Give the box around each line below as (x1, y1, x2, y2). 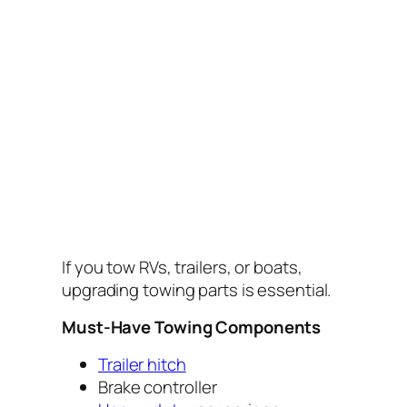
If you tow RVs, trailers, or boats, (62, 254, 303, 279)
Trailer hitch (98, 352, 186, 376)
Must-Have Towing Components (62, 315, 322, 340)
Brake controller (98, 374, 217, 399)
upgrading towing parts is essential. (62, 277, 332, 302)
